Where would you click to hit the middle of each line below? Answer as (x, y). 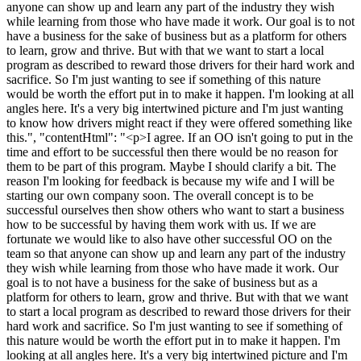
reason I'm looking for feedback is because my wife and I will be (170, 180)
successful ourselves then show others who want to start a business (175, 210)
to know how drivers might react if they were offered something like (179, 122)
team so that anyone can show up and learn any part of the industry (176, 253)
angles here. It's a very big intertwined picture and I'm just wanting (175, 108)
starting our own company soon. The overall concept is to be (160, 195)
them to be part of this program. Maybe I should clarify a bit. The (171, 166)
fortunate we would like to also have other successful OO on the (169, 239)
